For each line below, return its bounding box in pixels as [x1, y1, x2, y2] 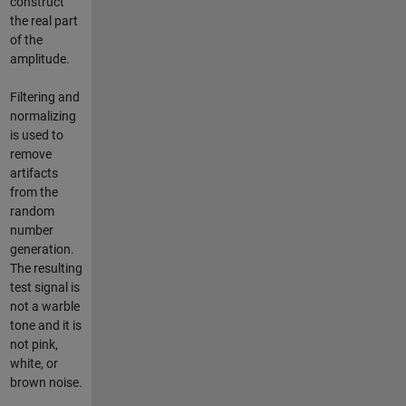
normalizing [9, 108, 76, 123]
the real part [9, 13, 78, 28]
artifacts [9, 165, 58, 180]
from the [9, 184, 58, 199]
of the [9, 32, 43, 47]
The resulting [9, 260, 82, 275]
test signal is [9, 279, 80, 295]
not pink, [9, 336, 58, 352]
